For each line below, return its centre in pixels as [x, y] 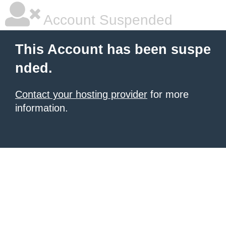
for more [168, 94]
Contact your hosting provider [81, 94]
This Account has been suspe [113, 49]
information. [42, 108]
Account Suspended [106, 20]
